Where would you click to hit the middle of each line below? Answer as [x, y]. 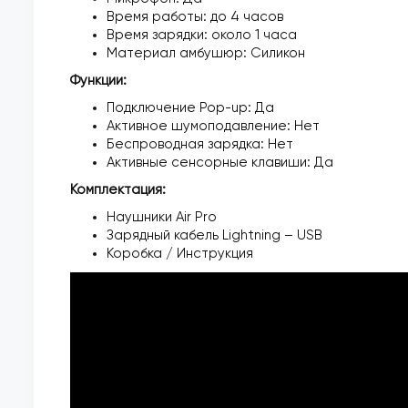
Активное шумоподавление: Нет [213, 126]
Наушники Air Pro [162, 217]
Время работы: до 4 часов [195, 17]
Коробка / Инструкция [180, 254]
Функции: [98, 81]
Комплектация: [118, 190]
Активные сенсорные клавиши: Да [220, 163]
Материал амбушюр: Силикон [206, 53]
